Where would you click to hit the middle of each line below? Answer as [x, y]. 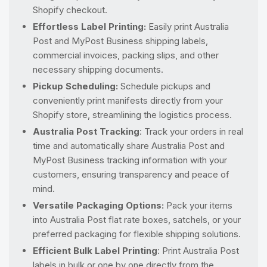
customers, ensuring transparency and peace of [131, 174]
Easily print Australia [187, 26]
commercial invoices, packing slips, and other [126, 55]
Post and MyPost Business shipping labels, [120, 41]
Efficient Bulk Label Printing [95, 250]
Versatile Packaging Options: [100, 205]
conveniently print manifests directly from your [128, 100]
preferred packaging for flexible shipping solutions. [137, 234]
